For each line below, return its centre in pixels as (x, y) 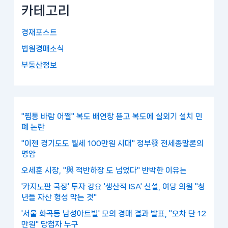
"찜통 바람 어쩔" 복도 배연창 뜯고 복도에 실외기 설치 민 (112, 117)
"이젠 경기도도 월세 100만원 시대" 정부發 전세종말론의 (113, 144)
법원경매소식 (43, 49)
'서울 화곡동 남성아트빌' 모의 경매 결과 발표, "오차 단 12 (114, 213)
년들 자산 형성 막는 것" (59, 197)
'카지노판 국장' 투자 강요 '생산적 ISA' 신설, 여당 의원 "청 (113, 187)
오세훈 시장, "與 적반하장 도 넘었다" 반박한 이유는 (104, 171)
